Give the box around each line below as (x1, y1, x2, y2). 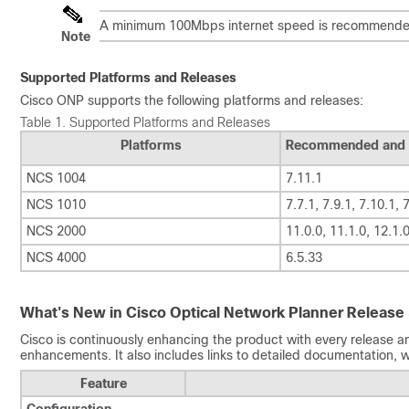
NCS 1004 (26, 170, 86, 185)
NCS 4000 (26, 249, 86, 265)
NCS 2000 (26, 223, 86, 238)
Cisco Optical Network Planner (126, 305, 343, 320)
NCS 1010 (26, 196, 86, 212)
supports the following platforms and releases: (84, 92, 363, 108)
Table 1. (20, 114, 69, 130)
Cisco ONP (20, 92, 84, 108)
